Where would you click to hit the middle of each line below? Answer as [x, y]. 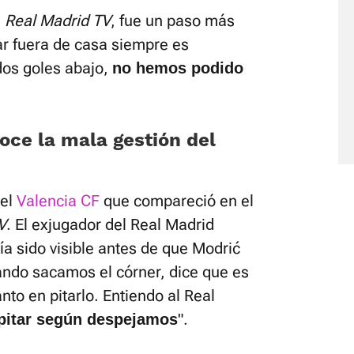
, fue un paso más [173, 20]
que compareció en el [177, 200]
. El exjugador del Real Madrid [110, 224]
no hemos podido [178, 68]
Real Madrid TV [58, 20]
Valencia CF [58, 200]
